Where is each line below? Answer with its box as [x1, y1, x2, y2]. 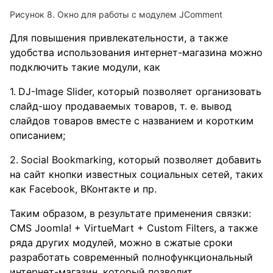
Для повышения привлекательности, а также [10, 32, 228, 44]
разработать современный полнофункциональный [10, 251, 253, 264]
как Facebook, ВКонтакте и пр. [10, 183, 157, 196]
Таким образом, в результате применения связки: [10, 207, 251, 220]
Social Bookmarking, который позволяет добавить [21, 154, 261, 166]
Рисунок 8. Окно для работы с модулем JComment [10, 9, 222, 20]
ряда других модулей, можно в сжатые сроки [10, 236, 233, 249]
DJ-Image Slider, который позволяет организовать [18, 85, 261, 98]
